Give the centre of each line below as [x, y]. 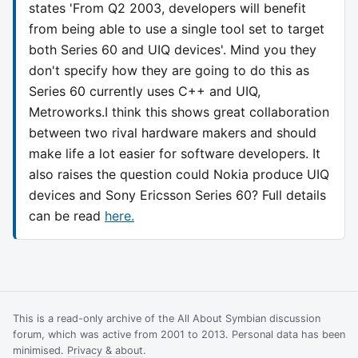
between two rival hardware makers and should [173, 132]
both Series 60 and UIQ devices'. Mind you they [173, 49]
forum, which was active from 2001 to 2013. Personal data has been [179, 334]
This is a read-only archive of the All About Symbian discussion [167, 318]
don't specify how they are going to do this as [169, 70]
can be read [67, 215]
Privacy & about [105, 350]
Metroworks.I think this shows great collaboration [179, 111]
